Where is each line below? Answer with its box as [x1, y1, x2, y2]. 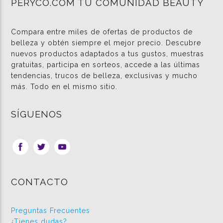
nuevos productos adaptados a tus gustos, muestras [11, 49, 205, 58]
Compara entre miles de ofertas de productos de [11, 27, 193, 36]
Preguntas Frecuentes [11, 206, 91, 215]
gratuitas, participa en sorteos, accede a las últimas [11, 60, 201, 69]
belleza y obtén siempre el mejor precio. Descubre [11, 38, 202, 47]
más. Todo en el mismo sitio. [11, 82, 118, 91]
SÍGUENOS [11, 109, 63, 120]
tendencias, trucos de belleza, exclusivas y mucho [11, 71, 198, 80]
